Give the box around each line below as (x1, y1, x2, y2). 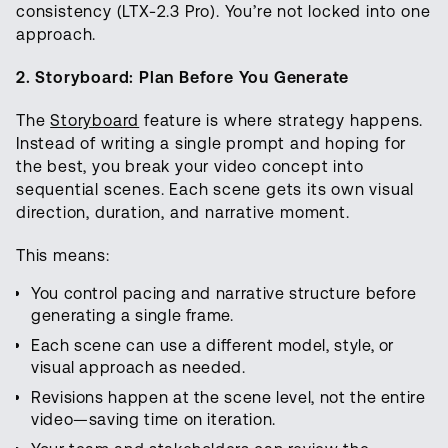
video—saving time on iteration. (31, 410, 276, 430)
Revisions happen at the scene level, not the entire (31, 388, 426, 408)
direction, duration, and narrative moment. (16, 203, 350, 223)
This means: (16, 246, 110, 266)
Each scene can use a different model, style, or (31, 336, 395, 356)
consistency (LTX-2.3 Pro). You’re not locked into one (16, 2, 431, 22)
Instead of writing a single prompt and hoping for (16, 134, 407, 154)
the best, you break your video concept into (16, 157, 364, 177)
